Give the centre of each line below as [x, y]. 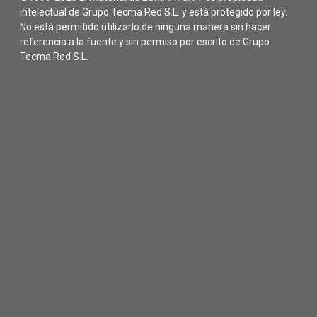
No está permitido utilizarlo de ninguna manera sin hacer [145, 27]
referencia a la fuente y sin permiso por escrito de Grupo [145, 42]
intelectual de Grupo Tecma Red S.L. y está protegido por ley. [154, 12]
